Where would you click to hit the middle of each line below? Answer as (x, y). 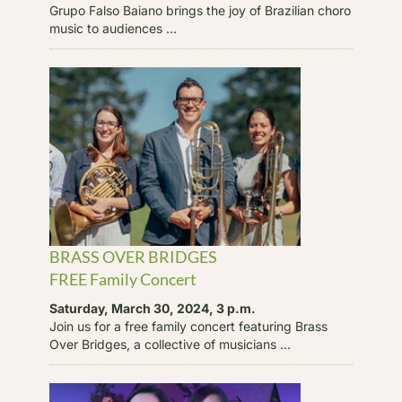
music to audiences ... (113, 28)
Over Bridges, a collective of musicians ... (170, 345)
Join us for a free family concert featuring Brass (188, 327)
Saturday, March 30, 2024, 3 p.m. (152, 309)
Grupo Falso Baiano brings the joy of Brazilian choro (200, 10)
